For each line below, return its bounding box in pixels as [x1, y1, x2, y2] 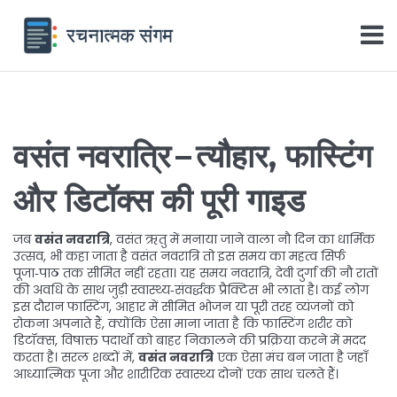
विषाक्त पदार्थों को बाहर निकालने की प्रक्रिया [61, 331, 295, 349]
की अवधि [13, 281, 63, 299]
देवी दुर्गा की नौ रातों [276, 264, 378, 282]
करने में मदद [295, 331, 366, 349]
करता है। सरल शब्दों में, [13, 348, 138, 366]
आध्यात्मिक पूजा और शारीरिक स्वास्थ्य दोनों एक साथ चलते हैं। [13, 365, 339, 383]
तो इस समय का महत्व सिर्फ [199, 247, 346, 265]
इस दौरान [13, 298, 67, 315]
